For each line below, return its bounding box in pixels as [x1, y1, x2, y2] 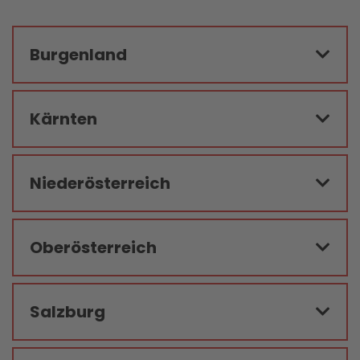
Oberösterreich [30, 236, 157, 259]
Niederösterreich [30, 172, 170, 194]
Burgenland [30, 43, 127, 66]
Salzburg [30, 301, 105, 323]
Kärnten [30, 108, 97, 130]
